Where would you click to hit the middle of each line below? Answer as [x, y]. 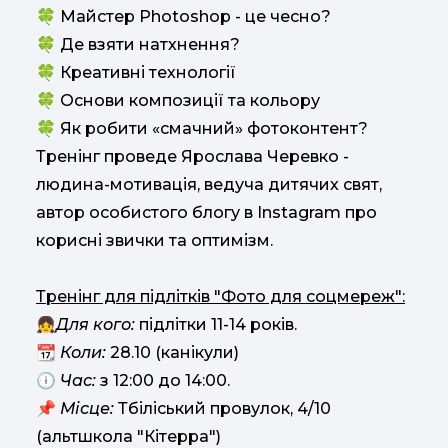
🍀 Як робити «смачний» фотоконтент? [202, 128]
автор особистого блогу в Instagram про [206, 212]
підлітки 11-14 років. [216, 324]
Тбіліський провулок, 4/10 [224, 408]
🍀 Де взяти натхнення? [138, 44]
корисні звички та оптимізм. [154, 240]
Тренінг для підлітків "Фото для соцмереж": [220, 296]
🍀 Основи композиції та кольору [178, 100]
